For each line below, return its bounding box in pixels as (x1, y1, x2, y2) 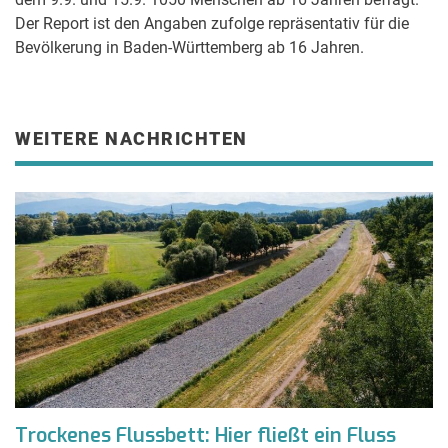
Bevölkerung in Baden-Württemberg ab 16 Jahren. (15, 38, 364, 57)
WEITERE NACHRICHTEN (15, 128, 248, 149)
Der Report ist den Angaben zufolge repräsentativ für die (15, 14, 409, 33)
